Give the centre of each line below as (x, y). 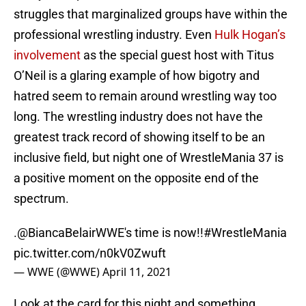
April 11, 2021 (137, 272)
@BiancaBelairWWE (71, 233)
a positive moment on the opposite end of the (136, 178)
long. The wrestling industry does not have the (138, 117)
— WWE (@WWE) (58, 272)
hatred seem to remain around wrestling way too (145, 96)
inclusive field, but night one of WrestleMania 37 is (149, 158)
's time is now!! (164, 233)
